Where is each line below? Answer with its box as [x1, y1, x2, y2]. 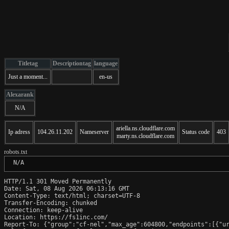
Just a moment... [8, 73, 48, 80]
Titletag [18, 59, 38, 67]
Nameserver [80, 128, 109, 135]
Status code [182, 128, 210, 135]
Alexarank [6, 90, 34, 98]
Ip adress [8, 128, 30, 135]
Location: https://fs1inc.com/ [4, 213, 108, 221]
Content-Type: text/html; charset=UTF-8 [4, 192, 140, 199]
